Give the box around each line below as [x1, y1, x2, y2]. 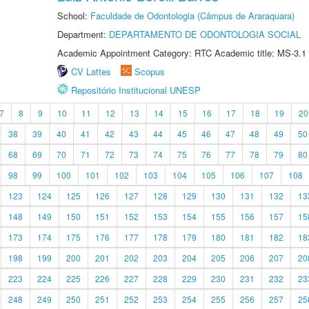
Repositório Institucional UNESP [71, 83, 201, 97]
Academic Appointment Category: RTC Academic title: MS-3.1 [57, 46, 306, 59]
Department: [57, 28, 109, 41]
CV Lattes [71, 65, 111, 78]
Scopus [134, 65, 165, 78]
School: [57, 9, 90, 22]
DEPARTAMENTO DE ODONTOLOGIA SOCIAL [109, 28, 301, 41]
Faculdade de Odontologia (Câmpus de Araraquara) [90, 9, 295, 22]
